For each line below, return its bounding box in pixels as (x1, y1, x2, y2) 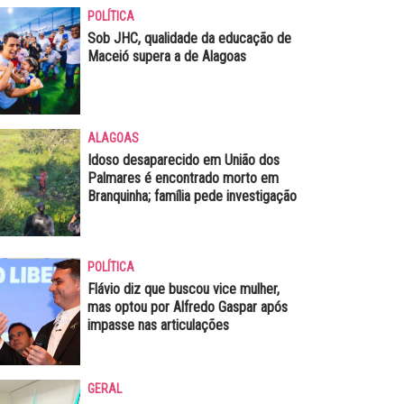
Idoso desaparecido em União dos (87, 151, 280, 169)
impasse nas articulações (87, 316, 229, 334)
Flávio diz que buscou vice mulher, (87, 280, 280, 298)
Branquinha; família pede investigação (87, 187, 297, 205)
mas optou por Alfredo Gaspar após (87, 298, 288, 316)
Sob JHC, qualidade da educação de (87, 29, 291, 47)
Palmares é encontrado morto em (87, 169, 279, 187)
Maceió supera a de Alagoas (87, 47, 246, 65)
